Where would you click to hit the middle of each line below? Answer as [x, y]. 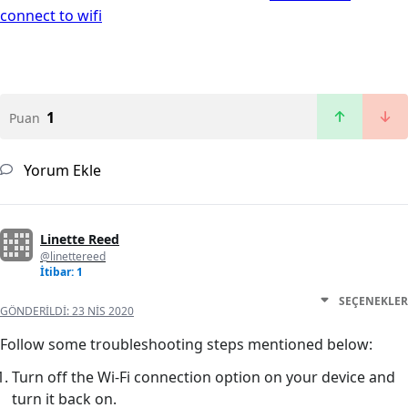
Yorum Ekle [61, 171]
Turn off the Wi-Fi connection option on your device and [204, 377]
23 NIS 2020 [103, 311]
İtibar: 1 [61, 272]
